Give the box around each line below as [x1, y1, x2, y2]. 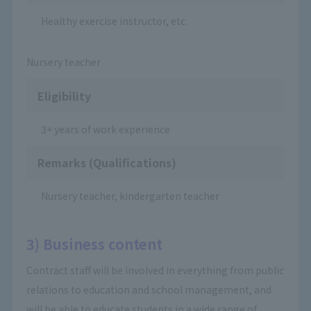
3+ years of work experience [40, 122, 170, 136]
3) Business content [26, 234, 162, 254]
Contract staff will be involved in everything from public [26, 263, 284, 277]
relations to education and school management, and [26, 283, 271, 296]
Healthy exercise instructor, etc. [40, 14, 187, 28]
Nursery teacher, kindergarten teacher [40, 189, 219, 203]
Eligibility [37, 87, 91, 104]
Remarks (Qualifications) [37, 154, 176, 171]
